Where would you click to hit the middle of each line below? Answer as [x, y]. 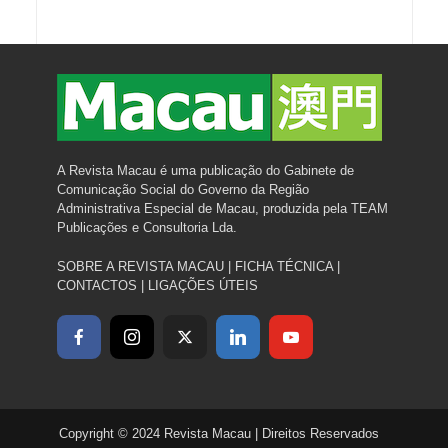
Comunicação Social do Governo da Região [182, 189]
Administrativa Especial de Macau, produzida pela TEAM [222, 208]
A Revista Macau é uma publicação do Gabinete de [205, 170]
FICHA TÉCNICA [283, 266]
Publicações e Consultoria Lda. [146, 227]
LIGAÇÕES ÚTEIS [202, 285]
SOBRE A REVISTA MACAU [140, 266]
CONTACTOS [96, 285]
